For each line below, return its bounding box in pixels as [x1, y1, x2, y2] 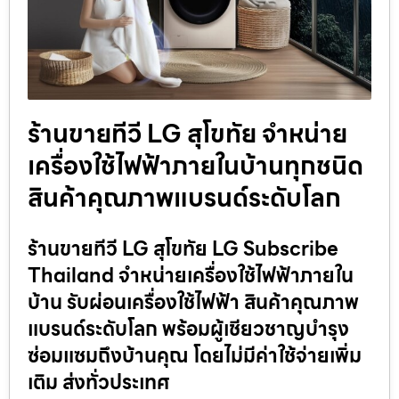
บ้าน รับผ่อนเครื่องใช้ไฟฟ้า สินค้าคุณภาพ [28, 287, 359, 319]
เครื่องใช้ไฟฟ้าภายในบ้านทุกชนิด [28, 146, 363, 186]
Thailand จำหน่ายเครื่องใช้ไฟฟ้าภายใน [28, 260, 354, 292]
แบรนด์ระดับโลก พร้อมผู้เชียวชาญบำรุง [28, 313, 349, 346]
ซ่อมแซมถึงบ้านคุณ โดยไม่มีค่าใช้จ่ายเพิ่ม [28, 340, 362, 372]
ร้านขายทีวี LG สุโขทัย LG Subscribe [28, 233, 338, 265]
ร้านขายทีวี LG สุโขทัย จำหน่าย [28, 114, 347, 154]
